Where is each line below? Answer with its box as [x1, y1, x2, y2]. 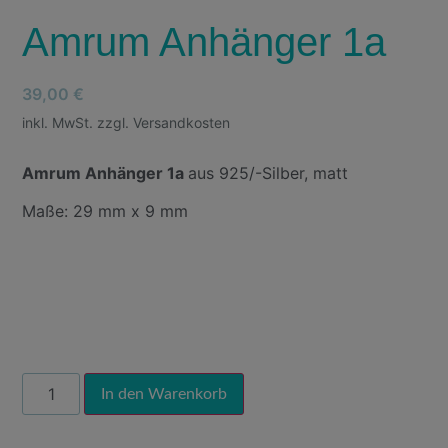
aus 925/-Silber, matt [188, 162, 349, 183]
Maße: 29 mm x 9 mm [22, 200, 189, 221]
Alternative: [244, 376, 331, 397]
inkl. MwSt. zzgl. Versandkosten [22, 113, 231, 131]
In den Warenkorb [101, 385, 228, 402]
